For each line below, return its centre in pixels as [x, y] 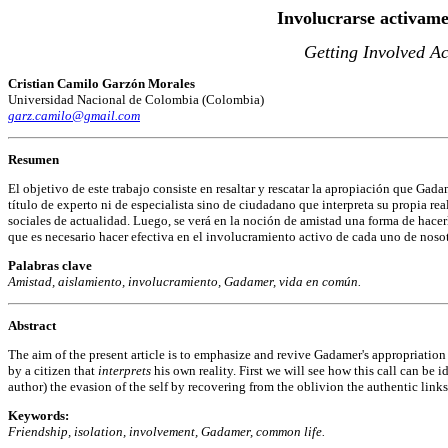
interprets [126, 370]
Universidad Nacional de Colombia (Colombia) [136, 99]
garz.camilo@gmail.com [74, 115]
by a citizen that [53, 370]
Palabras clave [50, 265]
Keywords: [38, 415]
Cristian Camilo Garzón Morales [101, 83]
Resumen [33, 159]
